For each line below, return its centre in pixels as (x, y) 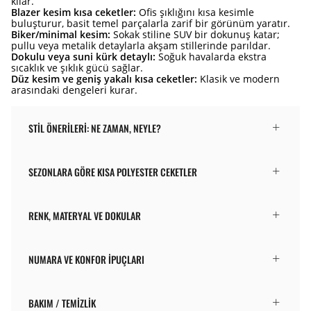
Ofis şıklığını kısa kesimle (195, 12)
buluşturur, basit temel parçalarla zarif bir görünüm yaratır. (151, 23)
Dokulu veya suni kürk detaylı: (83, 56)
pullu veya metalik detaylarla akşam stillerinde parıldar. (141, 45)
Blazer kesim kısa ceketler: (74, 12)
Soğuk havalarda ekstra (211, 56)
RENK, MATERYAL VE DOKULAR (85, 215)
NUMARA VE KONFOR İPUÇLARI (86, 259)
